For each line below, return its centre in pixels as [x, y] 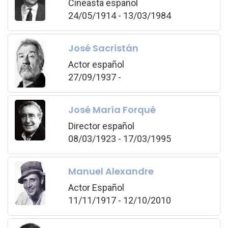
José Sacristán [103, 48]
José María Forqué [112, 109]
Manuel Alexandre [111, 171]
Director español [101, 126]
